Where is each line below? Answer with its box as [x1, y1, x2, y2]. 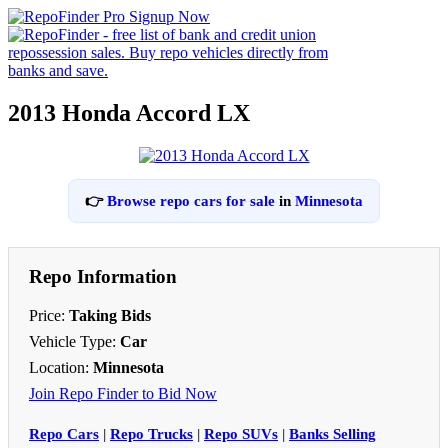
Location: [29, 358, 93, 376]
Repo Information [29, 265, 177, 287]
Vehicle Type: [29, 332, 120, 350]
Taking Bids [69, 306, 151, 324]
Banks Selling [289, 425, 376, 442]
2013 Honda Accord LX [8, 99, 250, 126]
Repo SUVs [204, 425, 278, 442]
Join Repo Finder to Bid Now [29, 384, 217, 402]
